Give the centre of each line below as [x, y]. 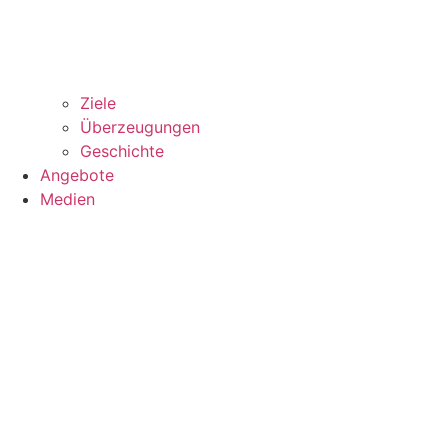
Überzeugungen [140, 126]
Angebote [77, 174]
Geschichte [122, 150]
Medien [67, 198]
